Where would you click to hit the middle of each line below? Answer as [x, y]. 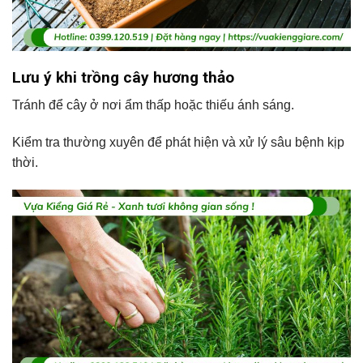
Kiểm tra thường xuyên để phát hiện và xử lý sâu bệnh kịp [178, 143]
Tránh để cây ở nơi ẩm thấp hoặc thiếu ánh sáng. [153, 105]
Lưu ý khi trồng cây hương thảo [123, 77]
